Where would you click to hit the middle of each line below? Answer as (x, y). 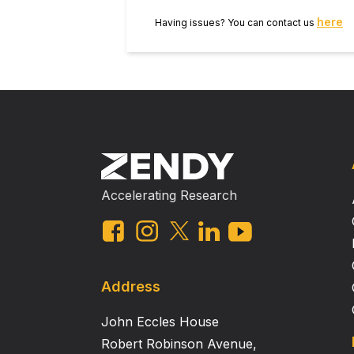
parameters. (185, 13)
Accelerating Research (169, 195)
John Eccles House (160, 322)
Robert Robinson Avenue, (179, 344)
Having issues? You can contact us (236, 23)
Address (131, 286)
